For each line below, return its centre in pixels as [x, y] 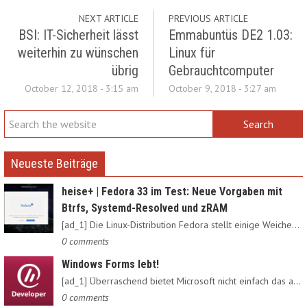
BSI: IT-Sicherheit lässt [79, 35]
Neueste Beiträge [54, 164]
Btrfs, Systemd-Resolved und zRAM [145, 208]
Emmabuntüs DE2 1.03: [230, 35]
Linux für [192, 53]
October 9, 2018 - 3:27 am [222, 89]
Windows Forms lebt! [110, 265]
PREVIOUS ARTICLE [208, 19]
